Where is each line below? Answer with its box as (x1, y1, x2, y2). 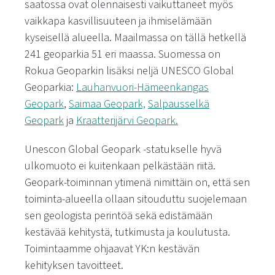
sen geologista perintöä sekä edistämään (25, 208, 212, 223)
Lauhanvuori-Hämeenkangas (76, 80, 209, 95)
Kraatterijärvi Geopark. (76, 113, 178, 128)
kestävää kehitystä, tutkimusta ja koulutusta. (25, 225, 230, 240)
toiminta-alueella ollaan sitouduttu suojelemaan (25, 192, 247, 207)
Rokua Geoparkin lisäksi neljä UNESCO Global (25, 63, 234, 79)
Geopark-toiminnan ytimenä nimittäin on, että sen (25, 175, 250, 190)
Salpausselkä (148, 96, 209, 112)
